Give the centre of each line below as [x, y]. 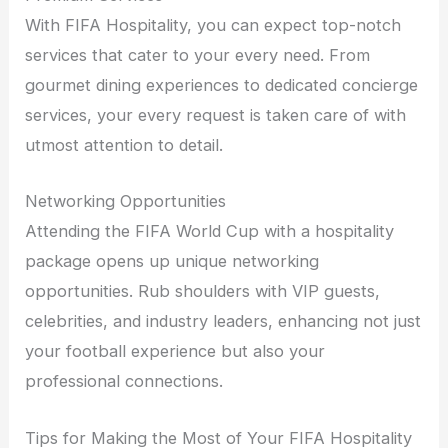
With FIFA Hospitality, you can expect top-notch [213, 25]
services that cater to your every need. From [198, 55]
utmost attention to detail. [124, 145]
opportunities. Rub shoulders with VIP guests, [203, 291]
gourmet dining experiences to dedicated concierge [222, 85]
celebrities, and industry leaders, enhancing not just [223, 321]
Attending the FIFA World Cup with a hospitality [210, 231]
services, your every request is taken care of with [216, 115]
